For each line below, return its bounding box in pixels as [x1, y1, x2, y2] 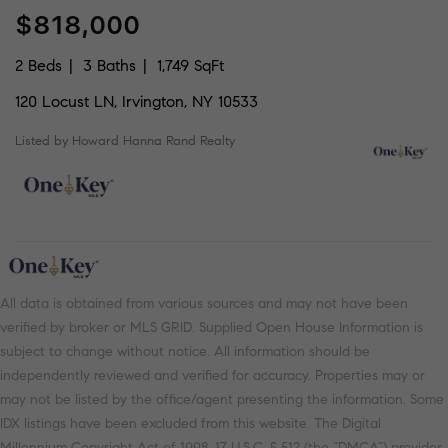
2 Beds [15, 55, 62, 75]
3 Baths [83, 55, 136, 75]
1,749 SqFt [157, 55, 224, 75]
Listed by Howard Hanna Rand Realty [15, 132, 235, 149]
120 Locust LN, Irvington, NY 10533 [15, 91, 258, 111]
